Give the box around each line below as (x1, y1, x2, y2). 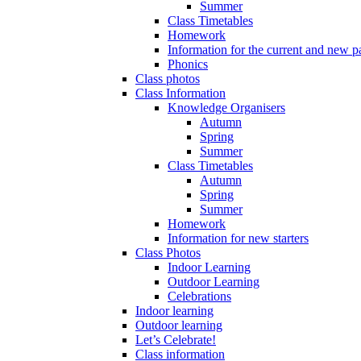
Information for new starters (168, 231, 309, 246)
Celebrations (168, 289, 231, 304)
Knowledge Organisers (168, 101, 285, 115)
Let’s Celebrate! (135, 333, 216, 347)
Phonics (168, 57, 208, 72)
